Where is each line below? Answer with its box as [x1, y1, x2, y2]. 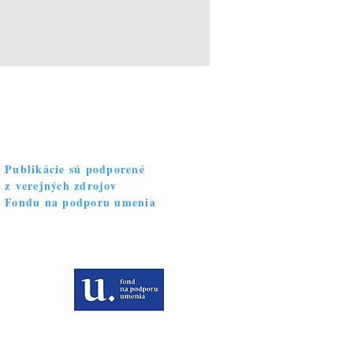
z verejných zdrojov [5, 177, 117, 194]
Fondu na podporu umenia [5, 194, 156, 210]
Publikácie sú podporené [5, 161, 145, 177]
